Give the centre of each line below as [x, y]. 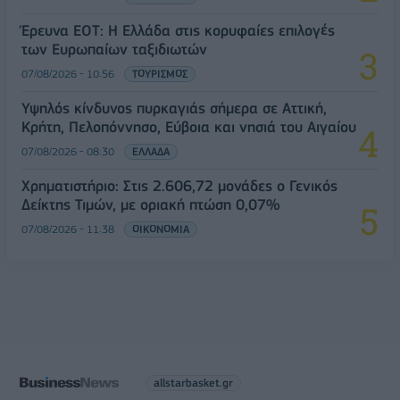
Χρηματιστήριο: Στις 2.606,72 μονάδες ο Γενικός [179, 186]
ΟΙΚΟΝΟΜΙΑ [161, 229]
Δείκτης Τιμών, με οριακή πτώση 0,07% [150, 205]
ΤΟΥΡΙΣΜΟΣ [160, 74]
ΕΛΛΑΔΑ [151, 152]
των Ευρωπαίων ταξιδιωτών [114, 50]
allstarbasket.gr [193, 383]
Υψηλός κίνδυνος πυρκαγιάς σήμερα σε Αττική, [174, 108]
